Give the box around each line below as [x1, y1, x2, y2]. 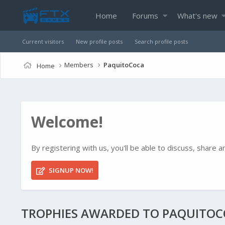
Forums [132, 11, 158, 21]
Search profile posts [135, 38, 188, 45]
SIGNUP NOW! [47, 166, 93, 175]
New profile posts [76, 38, 123, 45]
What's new [177, 11, 217, 21]
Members [64, 60, 94, 69]
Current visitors [22, 38, 64, 45]
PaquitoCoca [103, 60, 144, 69]
